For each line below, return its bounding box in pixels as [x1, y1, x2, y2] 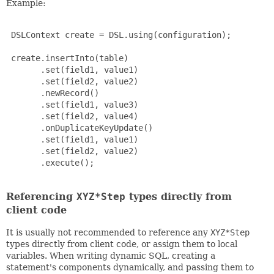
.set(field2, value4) [6, 111, 138, 121]
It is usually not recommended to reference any [6, 227, 210, 237]
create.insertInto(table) [6, 53, 128, 63]
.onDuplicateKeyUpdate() [6, 122, 153, 133]
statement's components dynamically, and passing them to [6, 262, 254, 272]
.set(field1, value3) [6, 99, 138, 109]
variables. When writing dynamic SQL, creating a [6, 250, 215, 261]
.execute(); [6, 157, 94, 168]
